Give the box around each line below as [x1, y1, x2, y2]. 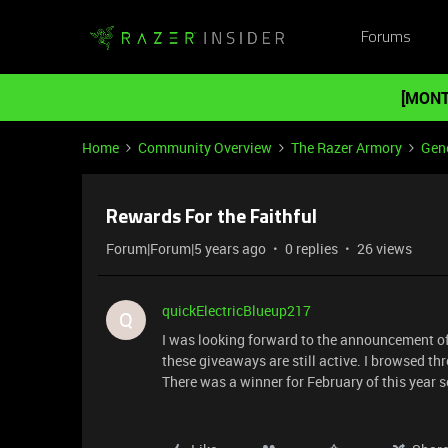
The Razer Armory [291, 138, 402, 157]
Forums [360, 29, 411, 46]
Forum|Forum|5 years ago [106, 239, 266, 258]
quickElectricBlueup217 [162, 301, 311, 320]
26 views [357, 239, 412, 258]
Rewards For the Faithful [106, 208, 317, 228]
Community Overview [138, 138, 272, 157]
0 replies [285, 239, 338, 258]
